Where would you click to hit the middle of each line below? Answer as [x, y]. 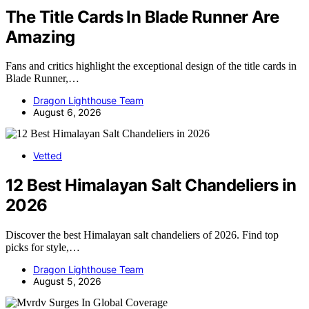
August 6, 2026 [67, 112]
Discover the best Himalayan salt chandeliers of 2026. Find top [142, 235]
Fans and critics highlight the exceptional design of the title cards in [151, 66]
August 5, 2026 [67, 281]
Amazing [40, 37]
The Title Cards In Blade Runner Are [142, 17]
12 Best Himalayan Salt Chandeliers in [151, 186]
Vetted [48, 156]
